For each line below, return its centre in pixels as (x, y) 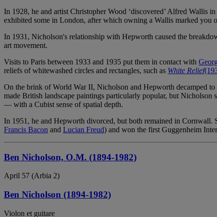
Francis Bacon (26, 129)
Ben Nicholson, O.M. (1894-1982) (70, 157)
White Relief (186, 70)
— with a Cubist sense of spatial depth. (63, 104)
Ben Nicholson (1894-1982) (57, 194)
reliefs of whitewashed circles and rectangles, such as (86, 70)
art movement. (26, 45)
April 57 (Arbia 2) (32, 176)
